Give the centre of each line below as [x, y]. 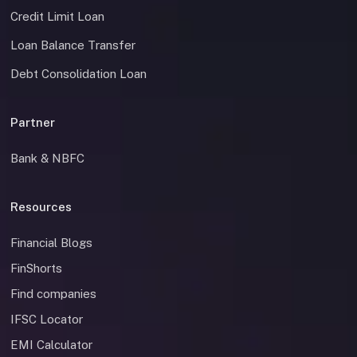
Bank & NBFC [47, 159]
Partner [33, 123]
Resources [41, 207]
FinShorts [36, 269]
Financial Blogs [51, 243]
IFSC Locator [47, 320]
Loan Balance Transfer [73, 45]
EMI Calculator [51, 345]
